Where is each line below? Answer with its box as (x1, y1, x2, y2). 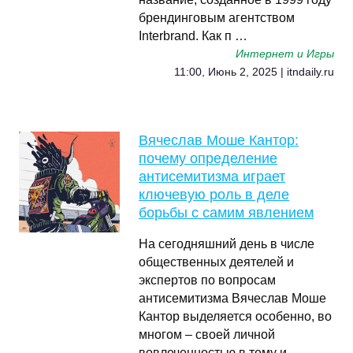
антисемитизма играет (139, 169, 285, 184)
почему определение (139, 150, 277, 166)
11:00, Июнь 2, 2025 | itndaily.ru (174, 66, 334, 78)
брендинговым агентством (139, 11, 295, 24)
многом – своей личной (139, 328, 275, 341)
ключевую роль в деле (139, 187, 289, 203)
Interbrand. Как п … (139, 29, 247, 43)
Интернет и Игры (236, 48, 334, 60)
